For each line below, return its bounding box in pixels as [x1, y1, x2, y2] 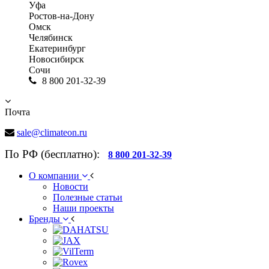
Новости [53, 181, 88, 192]
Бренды [29, 214, 62, 224]
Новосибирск [29, 54, 84, 64]
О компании [29, 171, 82, 181]
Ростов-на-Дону [29, 11, 94, 21]
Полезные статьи [53, 192, 122, 202]
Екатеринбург [29, 43, 86, 53]
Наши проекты [53, 203, 114, 213]
